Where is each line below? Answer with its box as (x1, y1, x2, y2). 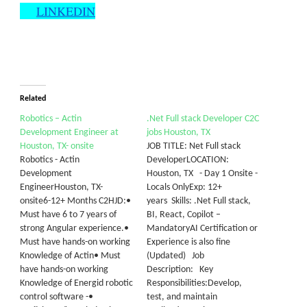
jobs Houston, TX (147, 127, 210, 138)
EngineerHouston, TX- (20, 182, 103, 193)
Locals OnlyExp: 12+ (147, 182, 222, 193)
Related (20, 95, 46, 103)
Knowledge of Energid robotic (20, 278, 133, 288)
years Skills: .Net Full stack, (147, 196, 251, 206)
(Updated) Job (147, 251, 204, 261)
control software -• (20, 292, 93, 302)
